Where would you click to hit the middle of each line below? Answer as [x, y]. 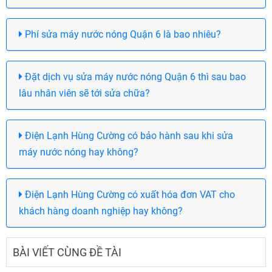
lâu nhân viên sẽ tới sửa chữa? [84, 93]
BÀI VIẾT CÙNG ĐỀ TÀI [67, 253]
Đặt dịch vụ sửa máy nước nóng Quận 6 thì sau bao [134, 77]
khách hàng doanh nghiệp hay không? [101, 211]
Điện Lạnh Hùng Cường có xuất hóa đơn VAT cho [129, 195]
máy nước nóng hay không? [79, 152]
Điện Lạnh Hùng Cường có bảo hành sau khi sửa [128, 136]
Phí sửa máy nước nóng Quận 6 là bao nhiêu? [122, 35]
